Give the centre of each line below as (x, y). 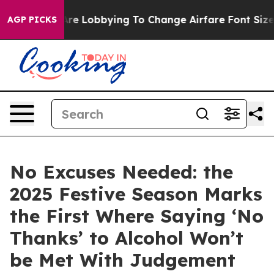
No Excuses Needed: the (121, 172)
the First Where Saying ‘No (137, 216)
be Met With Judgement (123, 260)
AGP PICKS (32, 20)
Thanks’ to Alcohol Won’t (127, 238)
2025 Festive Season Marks (136, 194)
